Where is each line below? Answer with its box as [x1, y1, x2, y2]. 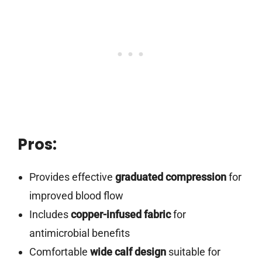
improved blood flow [29, 189, 123, 202]
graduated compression [115, 171, 226, 184]
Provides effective [29, 171, 115, 184]
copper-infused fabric [70, 208, 171, 221]
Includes [29, 208, 71, 221]
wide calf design [89, 246, 166, 258]
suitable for [166, 246, 220, 258]
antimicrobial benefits [29, 227, 130, 240]
